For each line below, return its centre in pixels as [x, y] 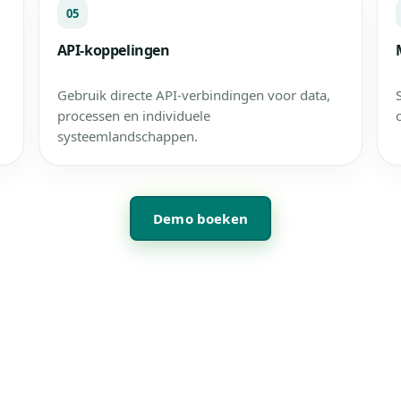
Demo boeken [200, 218]
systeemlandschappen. [127, 136]
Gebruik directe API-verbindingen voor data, [193, 95]
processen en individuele [133, 115]
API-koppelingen [113, 50]
